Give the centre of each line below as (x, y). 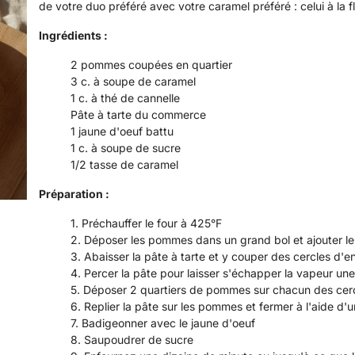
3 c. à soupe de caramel (135, 81)
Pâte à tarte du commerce (140, 115)
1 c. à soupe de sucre (127, 148)
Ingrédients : (73, 35)
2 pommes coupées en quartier (153, 65)
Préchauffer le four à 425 (146, 223)
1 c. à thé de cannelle (127, 98)
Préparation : (74, 194)
